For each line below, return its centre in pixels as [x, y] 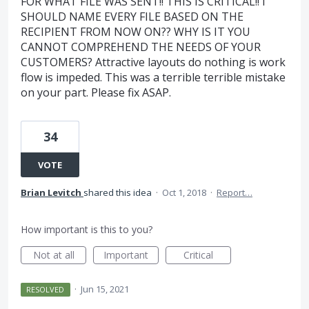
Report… [235, 192]
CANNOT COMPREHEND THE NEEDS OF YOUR [141, 47]
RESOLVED [46, 289]
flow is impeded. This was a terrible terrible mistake [153, 77]
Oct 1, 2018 [184, 192]
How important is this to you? [87, 229]
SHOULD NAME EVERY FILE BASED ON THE [132, 17]
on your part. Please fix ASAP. [96, 92]
